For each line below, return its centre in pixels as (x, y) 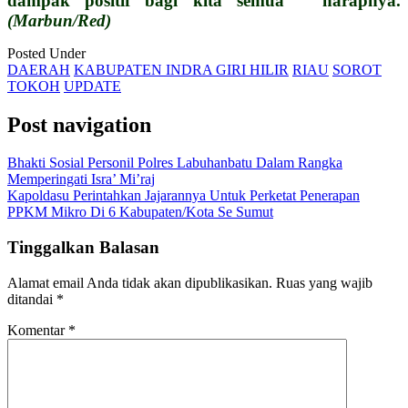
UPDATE (92, 86)
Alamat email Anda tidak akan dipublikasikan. (140, 282)
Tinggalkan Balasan (83, 248)
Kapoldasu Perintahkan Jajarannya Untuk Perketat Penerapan (184, 196)
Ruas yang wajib (324, 282)
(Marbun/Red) (59, 20)
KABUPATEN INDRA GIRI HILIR (181, 69)
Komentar (38, 330)
